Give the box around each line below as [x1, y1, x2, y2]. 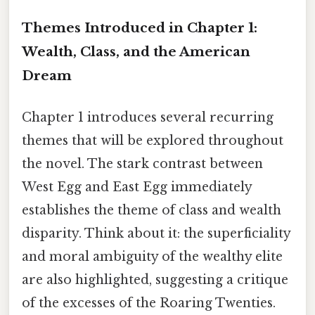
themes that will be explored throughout [22, 132, 283, 148]
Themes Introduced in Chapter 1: [22, 19, 257, 36]
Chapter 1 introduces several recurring [22, 109, 274, 125]
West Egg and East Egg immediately [22, 179, 252, 195]
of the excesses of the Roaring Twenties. [22, 295, 276, 311]
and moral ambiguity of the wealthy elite [22, 248, 283, 264]
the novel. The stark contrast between [22, 155, 263, 172]
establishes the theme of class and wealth [22, 202, 281, 218]
